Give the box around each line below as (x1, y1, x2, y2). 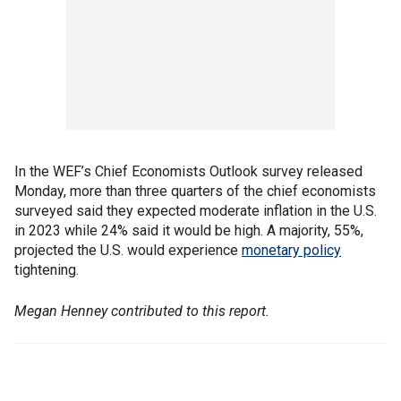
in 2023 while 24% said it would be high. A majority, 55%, (14, 221, 363, 239)
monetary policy (242, 241, 341, 259)
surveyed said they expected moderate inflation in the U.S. (14, 201, 377, 219)
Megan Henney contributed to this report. (14, 302, 269, 320)
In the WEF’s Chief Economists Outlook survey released (14, 162, 363, 180)
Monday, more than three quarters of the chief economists (14, 182, 376, 200)
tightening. (14, 260, 79, 278)
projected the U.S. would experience (14, 241, 242, 259)
